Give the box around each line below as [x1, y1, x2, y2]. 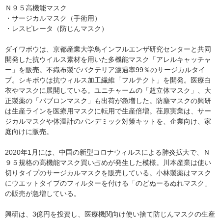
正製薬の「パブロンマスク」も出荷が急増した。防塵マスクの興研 [5, 96, 211, 105]
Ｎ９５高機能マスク [5, 3, 67, 12]
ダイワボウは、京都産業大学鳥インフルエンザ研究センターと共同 [5, 45, 211, 53]
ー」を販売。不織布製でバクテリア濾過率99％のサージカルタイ [5, 65, 205, 74]
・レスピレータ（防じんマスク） [5, 24, 108, 32]
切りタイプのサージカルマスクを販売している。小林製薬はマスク [5, 168, 211, 177]
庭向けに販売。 [5, 127, 53, 136]
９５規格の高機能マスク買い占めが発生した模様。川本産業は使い [5, 158, 211, 166]
